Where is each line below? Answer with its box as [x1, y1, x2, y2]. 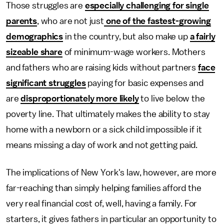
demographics [6, 31, 63, 41]
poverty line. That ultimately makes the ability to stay [6, 109, 210, 118]
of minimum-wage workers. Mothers [62, 47, 205, 56]
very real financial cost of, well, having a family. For [6, 198, 197, 208]
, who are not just [36, 16, 104, 25]
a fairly [189, 31, 215, 41]
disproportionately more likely [20, 93, 139, 103]
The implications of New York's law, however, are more [6, 167, 216, 177]
